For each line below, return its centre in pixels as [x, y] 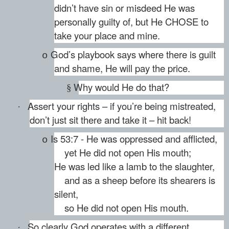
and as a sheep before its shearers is [135, 180]
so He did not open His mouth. [121, 208]
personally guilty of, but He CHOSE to [131, 22]
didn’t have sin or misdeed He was [124, 8]
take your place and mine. [107, 36]
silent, [66, 194]
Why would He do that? [121, 87]
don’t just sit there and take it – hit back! [110, 120]
